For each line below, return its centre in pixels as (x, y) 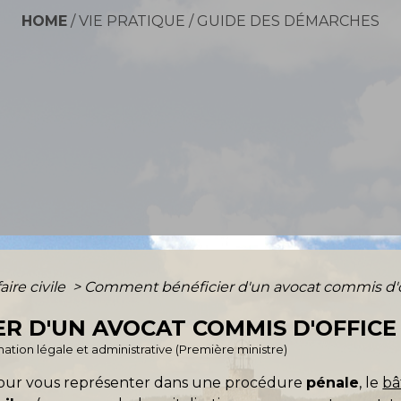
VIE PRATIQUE (132, 21)
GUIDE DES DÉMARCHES (288, 21)
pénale (333, 382)
